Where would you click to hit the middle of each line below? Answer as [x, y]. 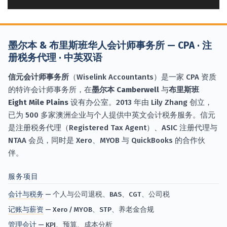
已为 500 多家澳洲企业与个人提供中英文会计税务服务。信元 [112, 115]
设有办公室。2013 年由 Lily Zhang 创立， [140, 102]
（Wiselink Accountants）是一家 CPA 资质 [143, 77]
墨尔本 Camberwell [125, 89]
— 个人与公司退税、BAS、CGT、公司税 [107, 194]
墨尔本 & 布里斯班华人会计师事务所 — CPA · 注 [110, 45]
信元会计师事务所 [39, 77]
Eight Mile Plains [38, 102]
